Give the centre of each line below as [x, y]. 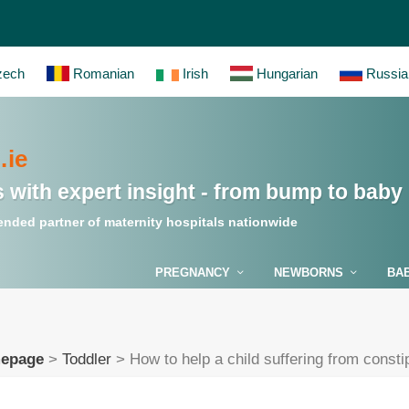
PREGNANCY [192, 273]
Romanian [102, 73]
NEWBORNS [308, 273]
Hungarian [286, 73]
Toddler [86, 359]
